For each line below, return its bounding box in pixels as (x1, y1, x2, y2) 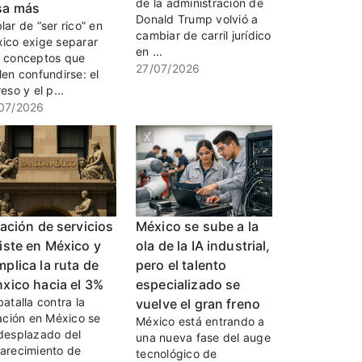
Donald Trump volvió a (136, 12, 259, 27)
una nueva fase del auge (136, 330, 271, 344)
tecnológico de (136, 346, 217, 360)
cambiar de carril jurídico (136, 28, 271, 43)
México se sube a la (136, 217, 259, 234)
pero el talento (136, 256, 227, 273)
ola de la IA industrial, (136, 237, 271, 254)
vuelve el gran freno (136, 295, 260, 312)
